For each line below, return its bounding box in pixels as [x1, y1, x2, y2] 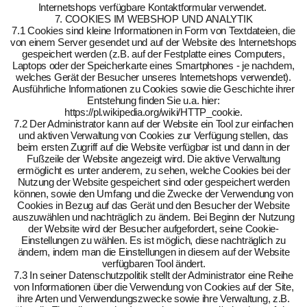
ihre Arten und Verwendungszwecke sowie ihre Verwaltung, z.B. [17, 293, 290, 304]
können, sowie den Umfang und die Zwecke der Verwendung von [14, 188, 293, 199]
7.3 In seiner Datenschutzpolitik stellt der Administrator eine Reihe [14, 269, 293, 281]
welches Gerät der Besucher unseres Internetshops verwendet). [16, 71, 291, 83]
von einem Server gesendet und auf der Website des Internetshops [10, 36, 297, 48]
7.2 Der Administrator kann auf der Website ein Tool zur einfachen [14, 118, 293, 130]
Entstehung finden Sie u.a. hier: [87, 95, 220, 106]
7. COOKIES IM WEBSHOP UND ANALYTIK [54, 13, 253, 25]
